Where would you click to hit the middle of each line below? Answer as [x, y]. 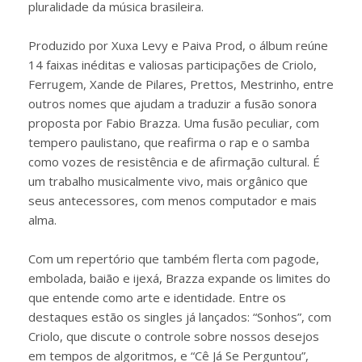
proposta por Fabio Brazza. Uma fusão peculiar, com [174, 123]
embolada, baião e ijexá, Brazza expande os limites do [179, 278]
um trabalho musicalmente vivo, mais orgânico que [168, 181]
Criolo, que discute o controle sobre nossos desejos [174, 336]
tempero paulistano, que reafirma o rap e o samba [169, 142]
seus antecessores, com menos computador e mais [173, 200]
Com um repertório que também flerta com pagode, [174, 259]
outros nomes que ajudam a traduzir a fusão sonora [173, 103]
